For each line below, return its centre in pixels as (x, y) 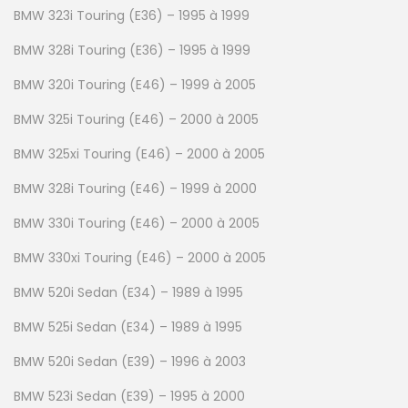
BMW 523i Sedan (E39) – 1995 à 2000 (129, 396)
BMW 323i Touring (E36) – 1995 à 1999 (132, 15)
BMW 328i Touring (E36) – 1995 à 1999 (132, 50)
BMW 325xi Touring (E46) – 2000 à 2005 (139, 153)
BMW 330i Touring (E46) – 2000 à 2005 (137, 223)
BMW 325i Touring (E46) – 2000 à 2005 (136, 119)
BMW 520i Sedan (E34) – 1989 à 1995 (128, 292)
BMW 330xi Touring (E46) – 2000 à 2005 (140, 257)
